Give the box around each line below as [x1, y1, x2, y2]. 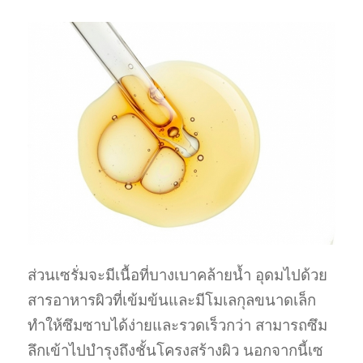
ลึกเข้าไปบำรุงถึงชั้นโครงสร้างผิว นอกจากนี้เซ [27, 342, 323, 360]
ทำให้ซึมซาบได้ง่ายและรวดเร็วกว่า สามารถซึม [27, 317, 327, 335]
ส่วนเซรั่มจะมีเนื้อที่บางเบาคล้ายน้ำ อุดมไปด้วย [27, 267, 327, 284]
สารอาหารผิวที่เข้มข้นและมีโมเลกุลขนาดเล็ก [27, 292, 316, 310]
